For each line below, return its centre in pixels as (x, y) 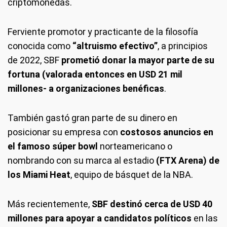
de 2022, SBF (34, 60)
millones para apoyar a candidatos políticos (101, 218)
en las (206, 218)
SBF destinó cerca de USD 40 (152, 204)
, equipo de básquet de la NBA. (132, 174)
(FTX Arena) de (187, 160)
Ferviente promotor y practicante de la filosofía (103, 31)
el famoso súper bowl (53, 146)
